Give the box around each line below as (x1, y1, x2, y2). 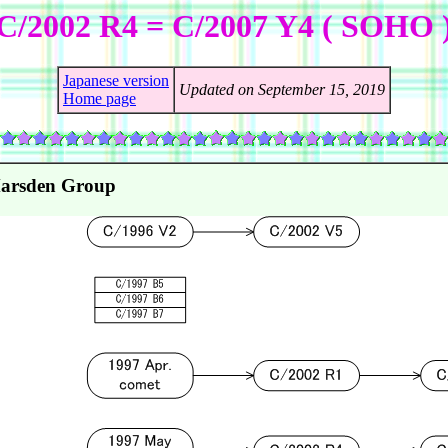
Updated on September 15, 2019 (179, 81, 385, 99)
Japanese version (63, 72, 169, 90)
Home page (63, 90, 136, 108)
